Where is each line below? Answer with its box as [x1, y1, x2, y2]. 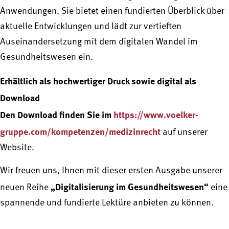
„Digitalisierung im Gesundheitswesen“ [51, 179, 209, 193]
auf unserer [161, 127, 208, 138]
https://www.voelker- [113, 107, 198, 121]
